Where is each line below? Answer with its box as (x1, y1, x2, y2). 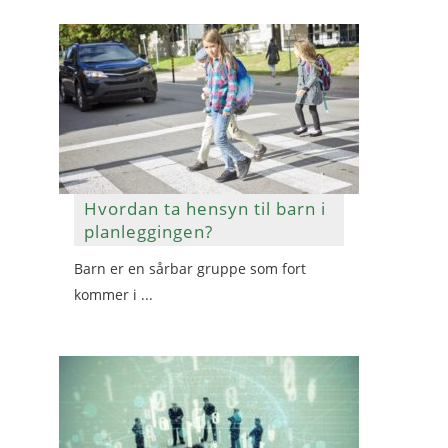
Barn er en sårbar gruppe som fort (74, 259, 306, 278)
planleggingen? (84, 220, 213, 243)
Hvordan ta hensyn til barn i (84, 197, 326, 220)
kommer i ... (74, 285, 153, 304)
